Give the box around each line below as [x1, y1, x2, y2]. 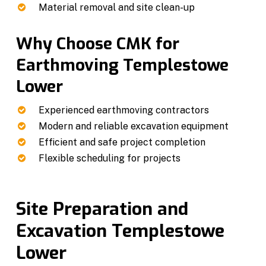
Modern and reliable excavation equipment [38, 120, 229, 132]
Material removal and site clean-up [38, 1, 195, 13]
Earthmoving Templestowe [15, 53, 229, 76]
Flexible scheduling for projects [38, 152, 180, 164]
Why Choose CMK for [15, 32, 179, 55]
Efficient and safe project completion [38, 136, 205, 148]
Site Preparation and [15, 197, 188, 221]
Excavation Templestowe [15, 218, 224, 243]
